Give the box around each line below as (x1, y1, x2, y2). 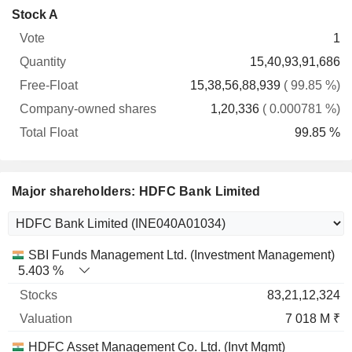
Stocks (53, 247, 90, 261)
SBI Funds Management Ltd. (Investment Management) (28, 248, 335, 262)
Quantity (52, 38, 98, 52)
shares (154, 38, 192, 52)
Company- (144, 7, 202, 20)
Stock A (12, 8, 58, 21)
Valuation (117, 247, 170, 261)
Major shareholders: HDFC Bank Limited (12, 185, 261, 198)
